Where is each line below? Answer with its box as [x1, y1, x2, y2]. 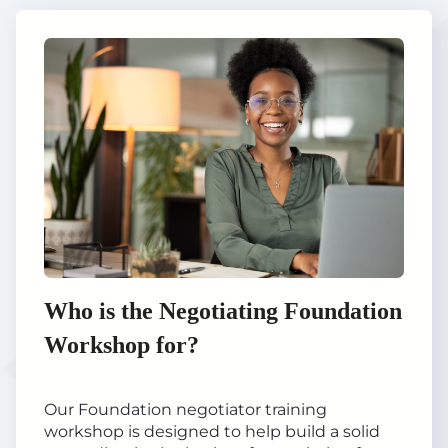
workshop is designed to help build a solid [44, 422, 380, 442]
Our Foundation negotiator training [44, 400, 327, 420]
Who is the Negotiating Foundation [44, 298, 402, 325]
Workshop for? [44, 332, 199, 359]
